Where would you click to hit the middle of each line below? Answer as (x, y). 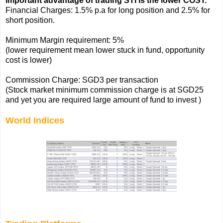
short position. (30, 20)
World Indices (36, 120)
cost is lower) (29, 60)
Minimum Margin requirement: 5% (66, 40)
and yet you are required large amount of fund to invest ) (103, 100)
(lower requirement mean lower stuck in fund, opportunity (105, 50)
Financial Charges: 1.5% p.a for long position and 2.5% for (108, 10)
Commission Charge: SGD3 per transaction (82, 80)
